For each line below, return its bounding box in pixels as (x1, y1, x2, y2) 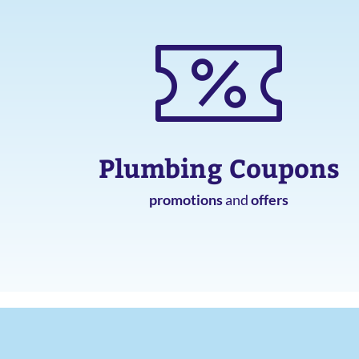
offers (251, 190, 289, 208)
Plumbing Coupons (98, 149, 340, 185)
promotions (149, 190, 224, 208)
